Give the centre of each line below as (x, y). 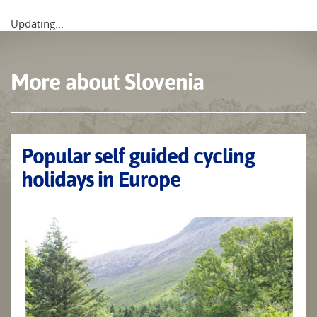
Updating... (37, 24)
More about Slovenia (107, 82)
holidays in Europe (101, 180)
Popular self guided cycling (138, 156)
